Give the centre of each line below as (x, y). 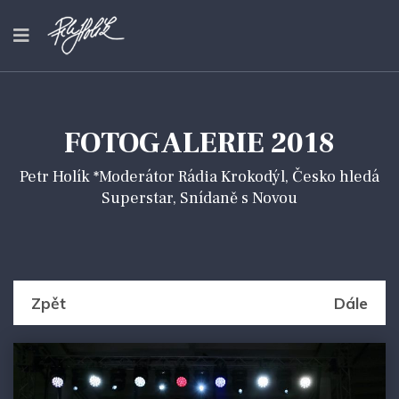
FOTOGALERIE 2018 (199, 143)
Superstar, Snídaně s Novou (199, 198)
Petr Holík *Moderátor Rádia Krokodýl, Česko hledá (199, 177)
